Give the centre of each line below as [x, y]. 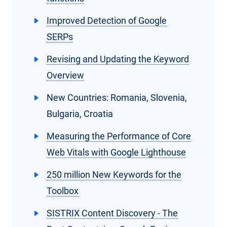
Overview [65, 75]
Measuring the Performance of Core [119, 136]
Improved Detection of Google [107, 21]
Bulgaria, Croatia [80, 114]
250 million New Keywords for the [114, 175]
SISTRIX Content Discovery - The [112, 213]
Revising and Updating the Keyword [118, 59]
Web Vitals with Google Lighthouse [116, 153]
